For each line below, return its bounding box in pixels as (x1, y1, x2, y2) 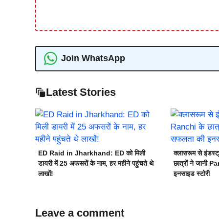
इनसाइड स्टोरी (173, 169, 210, 177)
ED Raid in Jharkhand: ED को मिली (38, 149, 145, 157)
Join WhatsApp (61, 53, 125, 63)
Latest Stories (46, 86, 116, 98)
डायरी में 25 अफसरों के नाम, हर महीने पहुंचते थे (38, 159, 153, 167)
